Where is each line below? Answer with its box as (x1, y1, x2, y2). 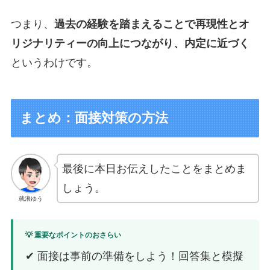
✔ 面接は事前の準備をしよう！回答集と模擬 (25, 250, 243, 263)
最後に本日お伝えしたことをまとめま (61, 162, 246, 175)
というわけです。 (11, 57, 98, 69)
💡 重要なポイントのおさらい (25, 231, 121, 240)
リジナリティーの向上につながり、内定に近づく (11, 37, 250, 50)
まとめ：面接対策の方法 (20, 110, 169, 125)
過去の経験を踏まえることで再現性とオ (54, 18, 250, 31)
